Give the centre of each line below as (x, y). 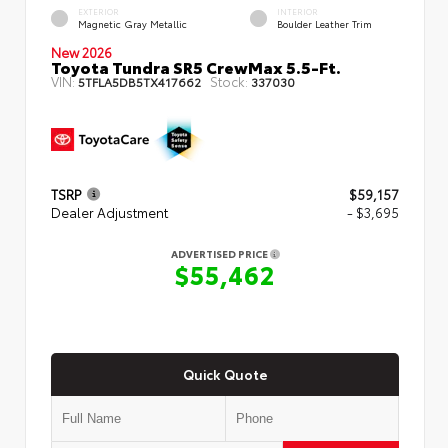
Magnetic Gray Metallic (132, 24)
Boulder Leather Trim (324, 24)
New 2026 (81, 51)
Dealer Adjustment (109, 212)
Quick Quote (225, 373)
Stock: (229, 80)
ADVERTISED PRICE (220, 254)
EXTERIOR (98, 12)
